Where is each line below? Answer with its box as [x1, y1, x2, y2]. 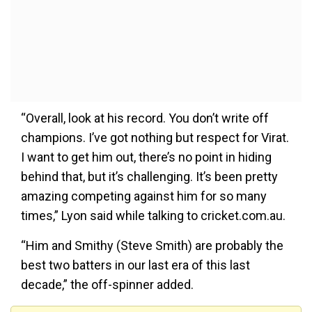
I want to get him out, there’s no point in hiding [21, 150, 272, 165]
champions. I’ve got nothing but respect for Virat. [21, 130, 289, 146]
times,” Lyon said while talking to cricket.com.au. [21, 208, 286, 224]
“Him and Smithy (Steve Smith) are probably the [21, 238, 283, 253]
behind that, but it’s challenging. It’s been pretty [21, 169, 278, 185]
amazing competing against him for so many [21, 189, 267, 204]
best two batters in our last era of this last [21, 258, 250, 273]
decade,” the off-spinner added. [21, 277, 194, 292]
